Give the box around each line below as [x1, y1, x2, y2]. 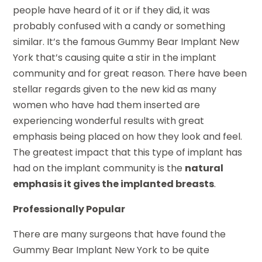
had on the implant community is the [13, 161, 185, 175]
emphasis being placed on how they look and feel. [13, 129, 243, 143]
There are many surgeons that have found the [13, 227, 226, 241]
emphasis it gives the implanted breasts [13, 177, 215, 191]
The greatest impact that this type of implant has [13, 145, 243, 159]
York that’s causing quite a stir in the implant [13, 50, 217, 64]
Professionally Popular [13, 202, 126, 216]
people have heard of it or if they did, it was [13, 3, 211, 17]
